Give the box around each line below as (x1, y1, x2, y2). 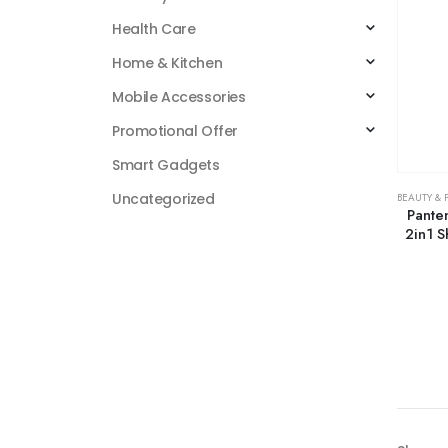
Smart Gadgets (112, 155, 220, 176)
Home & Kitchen (112, 53, 223, 74)
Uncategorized (112, 189, 215, 210)
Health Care (112, 19, 196, 40)
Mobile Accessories (112, 87, 246, 108)
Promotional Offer (112, 121, 238, 142)
